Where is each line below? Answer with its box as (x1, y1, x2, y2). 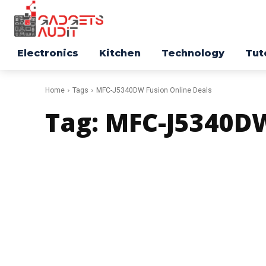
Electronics (17, 47, 78, 59)
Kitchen (99, 47, 141, 59)
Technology (161, 47, 224, 59)
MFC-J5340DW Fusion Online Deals (96, 86, 212, 95)
